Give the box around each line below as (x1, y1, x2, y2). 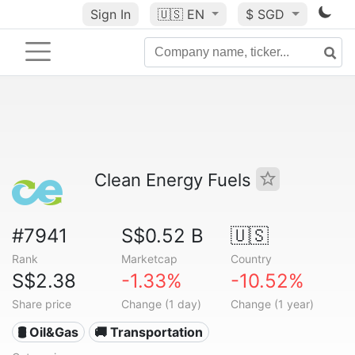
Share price (12, 297, 71, 311)
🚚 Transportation (94, 324, 204, 340)
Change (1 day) (120, 297, 201, 311)
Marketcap (120, 252, 177, 265)
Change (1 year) (230, 297, 314, 311)
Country (230, 252, 272, 265)
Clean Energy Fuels (94, 170, 256, 190)
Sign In (90, 6, 131, 22)
